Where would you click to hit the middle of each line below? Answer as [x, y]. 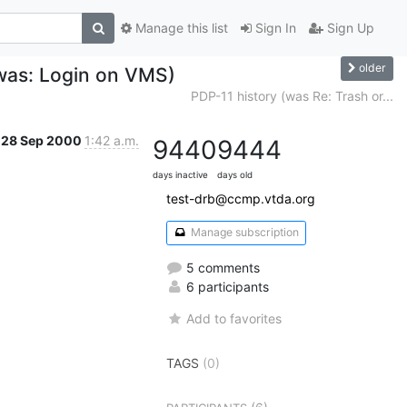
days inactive [180, 174]
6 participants [226, 286]
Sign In [274, 28]
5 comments [221, 267]
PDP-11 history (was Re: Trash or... [292, 95]
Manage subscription [243, 232]
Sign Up [349, 28]
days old [235, 174]
